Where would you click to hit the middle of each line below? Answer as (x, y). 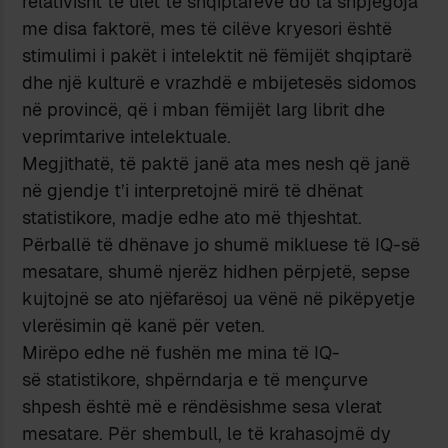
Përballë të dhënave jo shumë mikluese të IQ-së (221, 244)
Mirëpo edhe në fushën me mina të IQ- (181, 352)
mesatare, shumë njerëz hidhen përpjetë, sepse (216, 271)
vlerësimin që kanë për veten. (144, 325)
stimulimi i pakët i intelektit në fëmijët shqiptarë (217, 55)
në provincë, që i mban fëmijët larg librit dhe (204, 109)
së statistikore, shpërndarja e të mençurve (195, 379)
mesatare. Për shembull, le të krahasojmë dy (207, 433)
